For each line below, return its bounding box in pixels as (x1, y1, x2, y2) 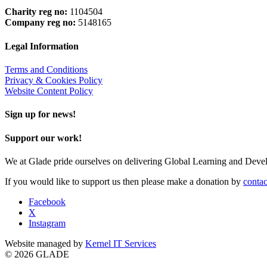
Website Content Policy (5, 86, 93, 96)
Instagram (29, 218, 66, 228)
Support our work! (5, 132, 82, 143)
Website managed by (5, 238, 85, 249)
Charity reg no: (5, 7, 67, 17)
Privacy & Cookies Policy (5, 75, 103, 85)
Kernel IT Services (85, 238, 156, 249)
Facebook (29, 196, 66, 207)
